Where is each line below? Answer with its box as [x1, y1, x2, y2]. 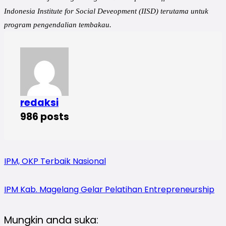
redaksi [20, 95, 59, 109]
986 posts [20, 109, 69, 124]
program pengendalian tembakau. [4, 20, 111, 29]
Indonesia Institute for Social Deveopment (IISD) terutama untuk [4, 7, 208, 15]
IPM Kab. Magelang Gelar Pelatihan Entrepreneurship [4, 183, 214, 195]
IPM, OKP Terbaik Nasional [4, 155, 106, 167]
